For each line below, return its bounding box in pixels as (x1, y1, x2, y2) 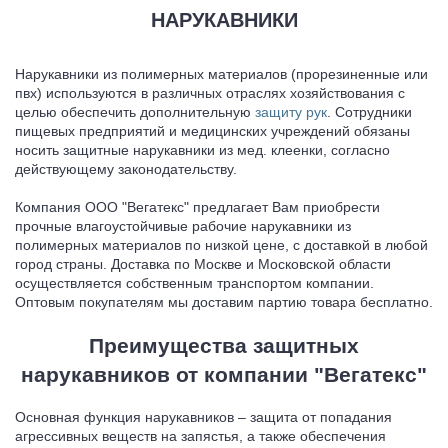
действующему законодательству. (15, 161, 237, 178)
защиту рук (255, 104, 327, 121)
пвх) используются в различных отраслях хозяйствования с (15, 85, 405, 102)
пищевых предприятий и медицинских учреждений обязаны (15, 123, 410, 140)
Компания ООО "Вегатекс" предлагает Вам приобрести (15, 199, 380, 216)
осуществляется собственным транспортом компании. (15, 275, 374, 292)
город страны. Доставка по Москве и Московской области (15, 256, 391, 273)
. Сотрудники (327, 104, 412, 121)
